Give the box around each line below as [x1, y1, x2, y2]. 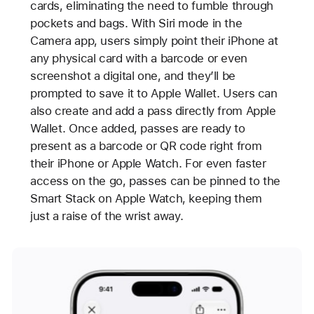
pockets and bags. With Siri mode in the [29, 15, 243, 30]
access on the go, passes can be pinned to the [29, 173, 281, 188]
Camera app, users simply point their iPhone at [29, 33, 278, 48]
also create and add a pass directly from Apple [29, 103, 276, 118]
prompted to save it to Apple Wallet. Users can [29, 86, 278, 100]
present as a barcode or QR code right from [29, 138, 262, 153]
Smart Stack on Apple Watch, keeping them [29, 191, 262, 205]
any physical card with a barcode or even [29, 50, 247, 65]
